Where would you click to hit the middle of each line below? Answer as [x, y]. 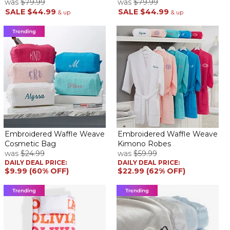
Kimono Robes [144, 144]
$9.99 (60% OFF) [36, 171]
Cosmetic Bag [30, 144]
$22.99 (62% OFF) [151, 171]
